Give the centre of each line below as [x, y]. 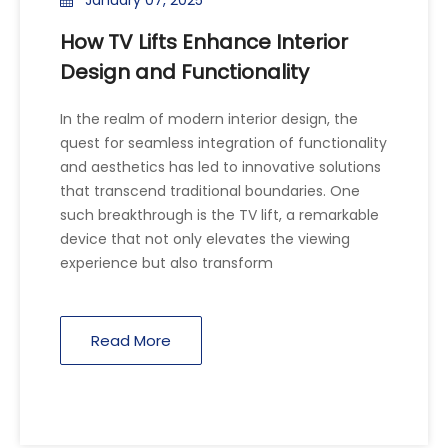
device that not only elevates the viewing [205, 238]
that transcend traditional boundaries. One [210, 190]
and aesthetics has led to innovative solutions [220, 166]
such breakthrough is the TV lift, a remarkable [219, 214]
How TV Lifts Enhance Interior [204, 41]
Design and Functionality [184, 71]
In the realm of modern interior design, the [209, 118]
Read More [131, 340]
